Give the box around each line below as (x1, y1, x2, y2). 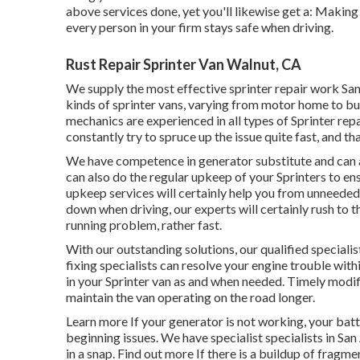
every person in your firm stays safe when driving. (66, 18, 333, 35)
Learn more (66, 313, 128, 329)
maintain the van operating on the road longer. (66, 288, 315, 305)
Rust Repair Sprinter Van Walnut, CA (66, 55, 301, 73)
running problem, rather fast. (66, 216, 222, 232)
